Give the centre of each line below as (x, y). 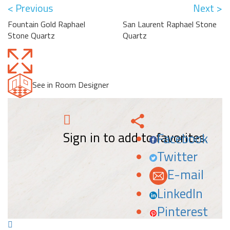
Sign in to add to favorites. (136, 138)
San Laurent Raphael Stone (170, 24)
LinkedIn (180, 194)
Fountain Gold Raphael (46, 24)
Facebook (183, 139)
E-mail (186, 175)
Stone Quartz (31, 36)
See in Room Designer (71, 85)
